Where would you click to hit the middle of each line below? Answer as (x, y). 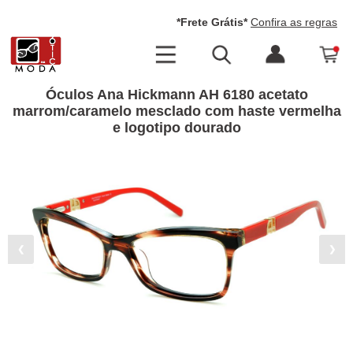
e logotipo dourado (176, 128)
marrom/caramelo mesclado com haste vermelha (176, 111)
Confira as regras (294, 22)
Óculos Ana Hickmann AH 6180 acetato (176, 95)
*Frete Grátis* (212, 22)
